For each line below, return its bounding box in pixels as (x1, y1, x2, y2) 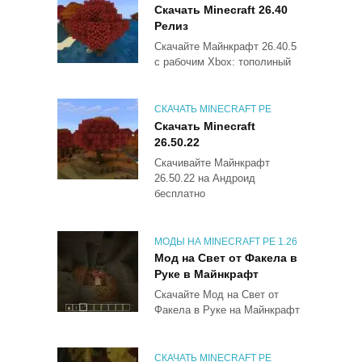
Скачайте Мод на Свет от (154, 288, 279, 301)
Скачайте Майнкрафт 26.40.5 (154, 40, 297, 53)
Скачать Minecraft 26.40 (154, 3, 288, 17)
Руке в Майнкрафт (154, 267, 259, 281)
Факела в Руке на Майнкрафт (154, 304, 300, 317)
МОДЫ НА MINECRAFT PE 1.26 (154, 235, 297, 247)
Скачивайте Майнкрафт (154, 157, 270, 170)
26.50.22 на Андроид (154, 172, 255, 185)
